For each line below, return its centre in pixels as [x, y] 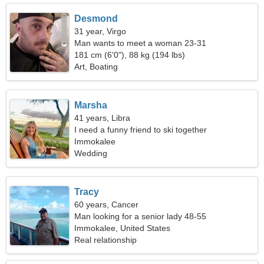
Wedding [91, 153]
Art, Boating [96, 67]
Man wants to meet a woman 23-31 [141, 43]
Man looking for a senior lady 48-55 [141, 216]
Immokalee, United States [123, 228]
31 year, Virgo [100, 31]
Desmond [96, 19]
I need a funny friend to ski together [141, 130]
